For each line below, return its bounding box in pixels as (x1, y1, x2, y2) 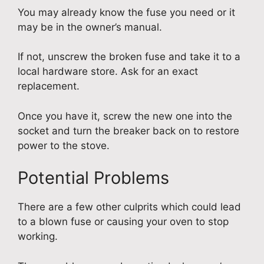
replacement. (18, 80, 80, 93)
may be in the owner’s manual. (18, 21, 162, 33)
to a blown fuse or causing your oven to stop (18, 216, 229, 228)
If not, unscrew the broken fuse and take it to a (18, 51, 240, 63)
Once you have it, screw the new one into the (18, 110, 232, 122)
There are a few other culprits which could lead (18, 201, 241, 213)
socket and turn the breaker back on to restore (18, 124, 239, 137)
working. (18, 230, 58, 243)
